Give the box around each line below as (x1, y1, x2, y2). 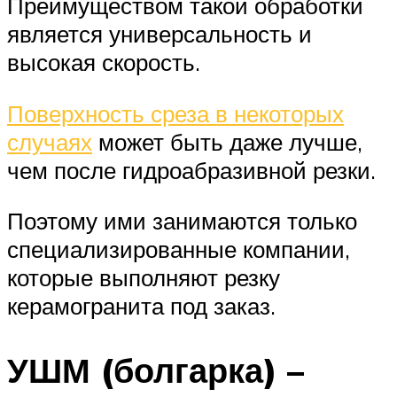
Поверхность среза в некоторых (7, 98, 344, 128)
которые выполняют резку (7, 263, 280, 292)
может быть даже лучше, (92, 127, 362, 156)
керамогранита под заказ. (7, 292, 276, 321)
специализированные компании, (7, 235, 350, 264)
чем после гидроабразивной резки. (7, 155, 376, 184)
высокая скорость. (7, 47, 200, 76)
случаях (7, 127, 92, 156)
